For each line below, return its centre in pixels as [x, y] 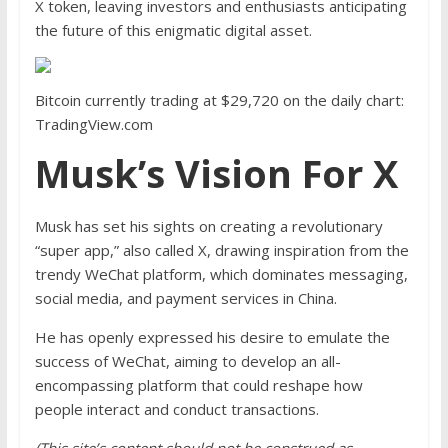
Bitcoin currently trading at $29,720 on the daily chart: [219, 100]
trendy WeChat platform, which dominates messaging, [221, 274]
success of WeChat [100, 361]
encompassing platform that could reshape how [198, 385]
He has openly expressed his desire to [170, 337]
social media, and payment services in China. [185, 298]
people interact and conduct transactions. [176, 409]
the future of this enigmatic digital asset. [173, 30]
